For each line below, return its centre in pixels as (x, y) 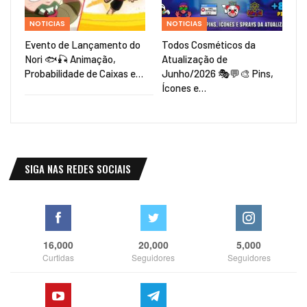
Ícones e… (184, 88)
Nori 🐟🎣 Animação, (70, 59)
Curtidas (58, 258)
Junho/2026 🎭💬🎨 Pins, (218, 74)
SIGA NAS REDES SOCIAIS (78, 169)
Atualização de (195, 59)
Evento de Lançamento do (83, 45)
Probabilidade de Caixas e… (84, 74)
